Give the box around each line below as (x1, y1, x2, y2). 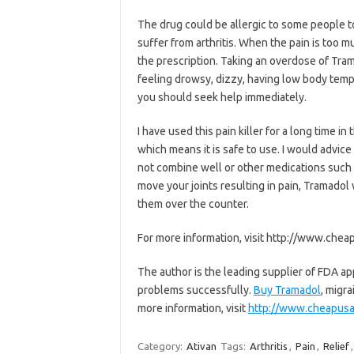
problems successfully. (137, 284, 254, 296)
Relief (322, 341, 349, 352)
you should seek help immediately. (137, 91, 307, 104)
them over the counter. (137, 198, 249, 210)
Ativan (186, 341, 217, 352)
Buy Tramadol (253, 284, 321, 296)
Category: (137, 341, 185, 352)
